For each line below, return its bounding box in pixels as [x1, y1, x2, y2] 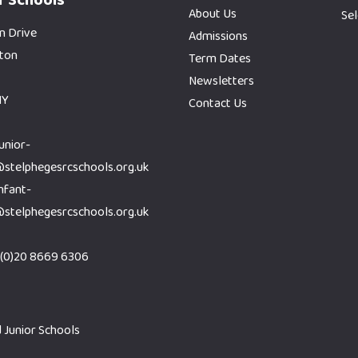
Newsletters [189, 71, 254, 90]
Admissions [189, 26, 248, 46]
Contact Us [189, 93, 247, 113]
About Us [189, 4, 237, 23]
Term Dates [189, 49, 251, 68]
